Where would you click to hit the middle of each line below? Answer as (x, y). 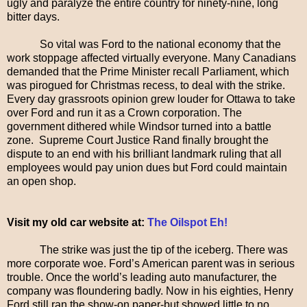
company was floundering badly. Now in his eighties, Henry (150, 291)
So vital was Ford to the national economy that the (160, 44)
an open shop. (41, 181)
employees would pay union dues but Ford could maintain (147, 167)
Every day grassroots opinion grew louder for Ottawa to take (151, 99)
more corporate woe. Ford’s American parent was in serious (151, 263)
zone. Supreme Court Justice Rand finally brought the (138, 140)
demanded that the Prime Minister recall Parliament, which (148, 71)
